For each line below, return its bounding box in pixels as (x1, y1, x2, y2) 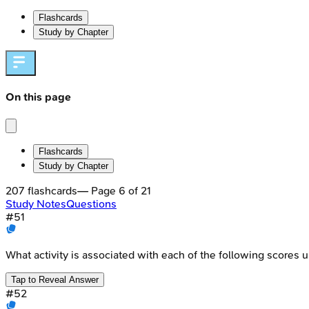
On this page (6, 90, 71, 104)
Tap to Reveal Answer (11, 274, 99, 285)
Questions (66, 197, 117, 210)
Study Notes (6, 197, 66, 210)
